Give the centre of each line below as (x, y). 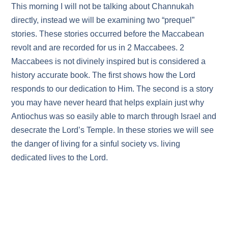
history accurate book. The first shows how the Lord (104, 75)
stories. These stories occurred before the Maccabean (108, 34)
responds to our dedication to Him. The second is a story (112, 89)
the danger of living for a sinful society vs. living (96, 144)
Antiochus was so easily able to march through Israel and (114, 117)
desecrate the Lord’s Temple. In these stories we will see (113, 130)
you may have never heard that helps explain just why (108, 103)
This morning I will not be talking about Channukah (103, 7)
